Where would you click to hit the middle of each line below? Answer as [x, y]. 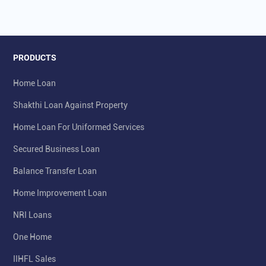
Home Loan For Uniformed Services [79, 127]
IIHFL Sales [34, 259]
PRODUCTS [35, 58]
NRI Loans [32, 215]
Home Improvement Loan [60, 193]
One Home [32, 237]
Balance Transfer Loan [55, 171]
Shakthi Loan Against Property [70, 105]
